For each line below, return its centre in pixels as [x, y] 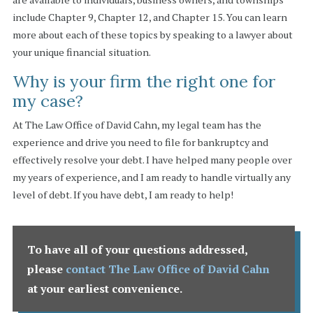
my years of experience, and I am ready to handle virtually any [151, 177]
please [46, 269]
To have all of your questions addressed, [137, 249]
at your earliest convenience [103, 288]
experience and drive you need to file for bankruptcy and [140, 142]
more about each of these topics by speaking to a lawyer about [152, 35]
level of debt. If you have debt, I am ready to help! [123, 194]
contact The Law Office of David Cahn [167, 269]
